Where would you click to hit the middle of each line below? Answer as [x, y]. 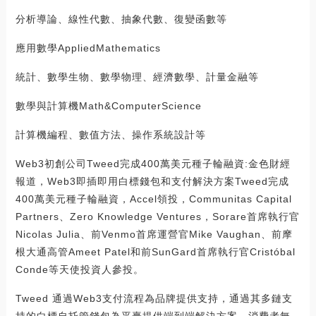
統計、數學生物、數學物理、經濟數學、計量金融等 [137, 77]
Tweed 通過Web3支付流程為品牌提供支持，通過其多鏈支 [154, 298]
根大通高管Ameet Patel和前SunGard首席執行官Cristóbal [155, 251]
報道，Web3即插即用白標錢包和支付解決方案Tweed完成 [152, 181]
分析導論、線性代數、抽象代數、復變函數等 [121, 19]
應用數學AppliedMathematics [88, 48]
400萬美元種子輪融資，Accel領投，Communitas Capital [153, 199]
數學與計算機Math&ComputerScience [108, 105]
